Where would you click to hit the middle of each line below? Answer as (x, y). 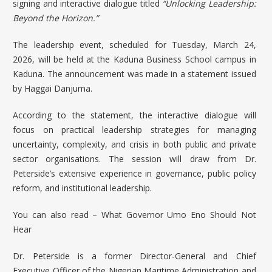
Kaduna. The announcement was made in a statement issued (134, 73)
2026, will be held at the (63, 59)
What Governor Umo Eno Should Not (179, 214)
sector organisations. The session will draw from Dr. (134, 158)
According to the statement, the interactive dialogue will (134, 115)
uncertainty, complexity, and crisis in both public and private (134, 144)
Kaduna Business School (162, 59)
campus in (234, 59)
